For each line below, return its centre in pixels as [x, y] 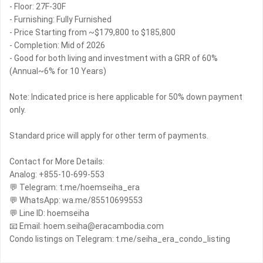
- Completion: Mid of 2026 [57, 45]
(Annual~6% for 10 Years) [58, 71]
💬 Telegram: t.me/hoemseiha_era [75, 188]
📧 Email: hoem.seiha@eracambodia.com [87, 226]
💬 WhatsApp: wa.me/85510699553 [76, 200]
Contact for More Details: [57, 162]
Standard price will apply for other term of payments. [109, 136]
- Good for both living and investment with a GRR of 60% [114, 58]
